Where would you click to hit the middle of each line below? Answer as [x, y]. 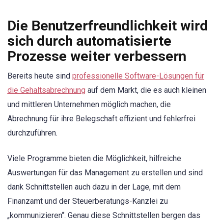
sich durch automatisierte [89, 41]
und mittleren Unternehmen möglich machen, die [89, 105]
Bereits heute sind [40, 76]
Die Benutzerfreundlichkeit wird [108, 26]
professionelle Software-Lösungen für [138, 76]
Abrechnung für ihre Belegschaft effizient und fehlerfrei [101, 119]
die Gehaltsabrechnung [46, 90]
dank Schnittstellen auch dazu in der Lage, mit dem [94, 187]
